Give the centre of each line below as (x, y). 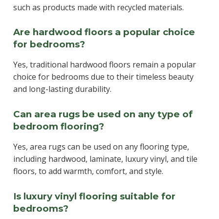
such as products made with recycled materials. (98, 7)
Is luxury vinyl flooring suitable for (94, 197)
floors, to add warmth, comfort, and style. (88, 171)
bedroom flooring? (58, 127)
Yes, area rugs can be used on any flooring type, (101, 147)
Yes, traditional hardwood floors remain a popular (104, 65)
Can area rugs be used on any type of (103, 114)
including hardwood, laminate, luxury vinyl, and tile (105, 159)
